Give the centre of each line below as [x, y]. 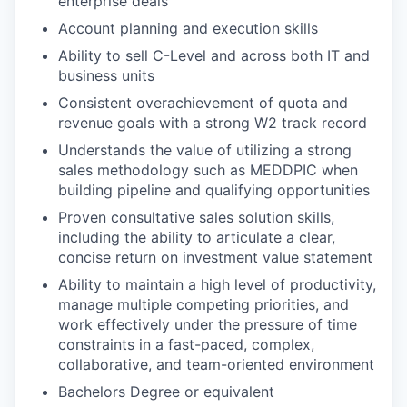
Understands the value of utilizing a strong [205, 150]
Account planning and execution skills [188, 28]
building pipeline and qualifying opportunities [214, 190]
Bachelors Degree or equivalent [166, 392]
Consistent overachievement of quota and [203, 103]
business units [106, 75]
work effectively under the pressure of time [208, 324]
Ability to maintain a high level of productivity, [217, 284]
